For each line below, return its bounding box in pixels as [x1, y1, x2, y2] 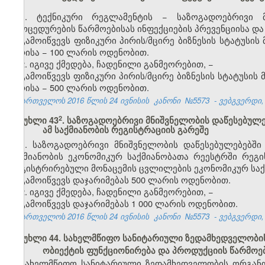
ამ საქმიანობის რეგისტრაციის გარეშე [42, 124, 209, 137]
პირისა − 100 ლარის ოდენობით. [9, 46, 149, 59]
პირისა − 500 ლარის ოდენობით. [9, 81, 151, 94]
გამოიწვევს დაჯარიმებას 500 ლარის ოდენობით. [20, 173, 231, 186]
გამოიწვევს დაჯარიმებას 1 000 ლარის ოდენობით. [20, 197, 238, 210]
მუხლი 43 [18, 114, 59, 127]
